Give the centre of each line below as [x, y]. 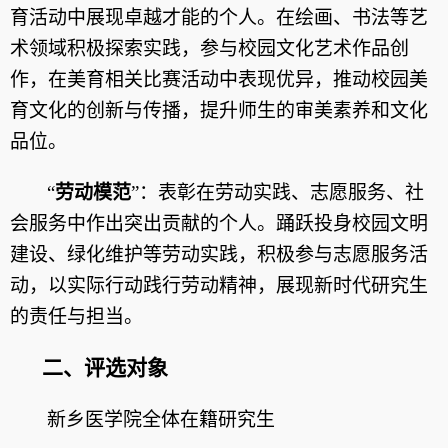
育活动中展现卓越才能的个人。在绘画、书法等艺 [219, 17]
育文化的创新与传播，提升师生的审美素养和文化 [219, 110]
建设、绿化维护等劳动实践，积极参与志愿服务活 [219, 254]
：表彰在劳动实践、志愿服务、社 [281, 192]
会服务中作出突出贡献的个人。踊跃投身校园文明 [219, 223]
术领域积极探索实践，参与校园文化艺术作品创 [209, 48]
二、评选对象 [105, 368]
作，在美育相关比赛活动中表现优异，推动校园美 [219, 79]
